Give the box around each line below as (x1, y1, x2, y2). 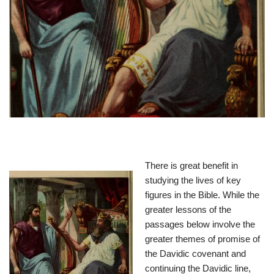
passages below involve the (145, 218, 255, 229)
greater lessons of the (145, 204, 231, 215)
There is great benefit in (145, 160, 238, 171)
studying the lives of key (145, 174, 241, 185)
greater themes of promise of (145, 233, 260, 244)
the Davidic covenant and (145, 248, 246, 259)
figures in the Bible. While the (145, 189, 259, 200)
